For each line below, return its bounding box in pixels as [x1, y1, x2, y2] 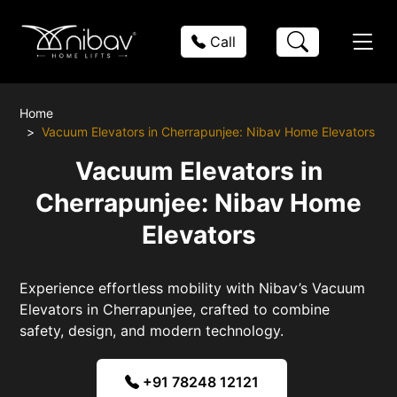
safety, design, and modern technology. [19, 321, 284, 339]
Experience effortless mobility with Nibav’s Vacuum [19, 278, 366, 297]
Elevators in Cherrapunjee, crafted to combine [19, 300, 331, 318]
